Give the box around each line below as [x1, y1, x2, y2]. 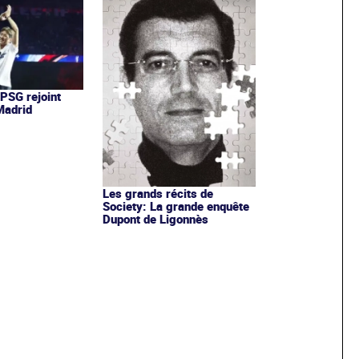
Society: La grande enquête [102, 198, 249, 215]
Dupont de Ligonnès [102, 211, 208, 228]
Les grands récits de [102, 185, 213, 202]
